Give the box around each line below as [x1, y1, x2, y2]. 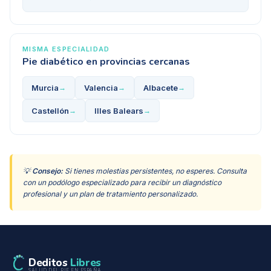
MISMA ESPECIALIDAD [22, 45, 110, 54]
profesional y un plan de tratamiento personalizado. [23, 189, 198, 199]
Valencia [84, 83, 118, 93]
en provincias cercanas [83, 55, 190, 69]
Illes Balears [94, 106, 143, 116]
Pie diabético [22, 55, 83, 69]
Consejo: [32, 166, 63, 176]
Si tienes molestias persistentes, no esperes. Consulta [63, 166, 247, 176]
